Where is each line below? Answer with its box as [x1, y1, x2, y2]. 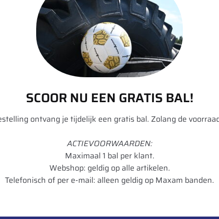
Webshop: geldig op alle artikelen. [49, 162, 170, 174]
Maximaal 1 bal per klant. [65, 150, 154, 162]
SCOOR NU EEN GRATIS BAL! [25, 88, 194, 108]
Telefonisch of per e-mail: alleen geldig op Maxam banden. [5, 174, 214, 186]
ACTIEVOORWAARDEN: [66, 137, 153, 150]
